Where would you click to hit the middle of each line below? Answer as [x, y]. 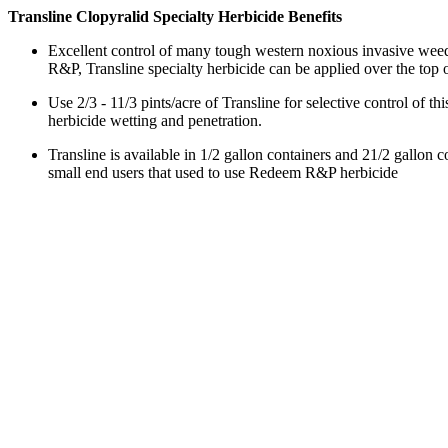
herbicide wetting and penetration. [155, 120]
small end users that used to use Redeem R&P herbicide [223, 172]
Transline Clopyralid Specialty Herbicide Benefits [175, 16]
